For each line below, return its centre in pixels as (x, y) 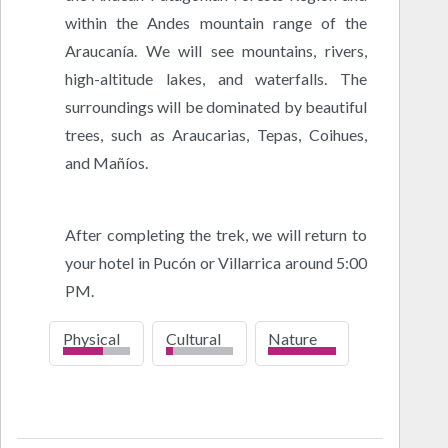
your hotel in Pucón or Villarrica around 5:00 (216, 262)
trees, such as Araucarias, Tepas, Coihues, (216, 134)
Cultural (193, 339)
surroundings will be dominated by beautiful (216, 106)
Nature (293, 339)
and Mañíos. (106, 162)
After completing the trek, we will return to (216, 234)
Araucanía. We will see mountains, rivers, (216, 50)
